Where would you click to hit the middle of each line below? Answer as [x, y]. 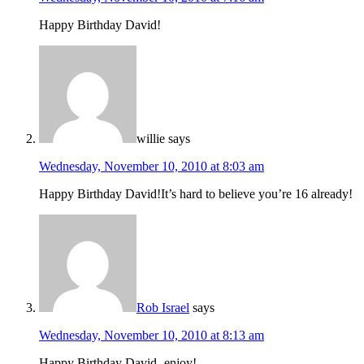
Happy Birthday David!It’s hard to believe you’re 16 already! [196, 194]
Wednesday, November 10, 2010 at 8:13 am [152, 336]
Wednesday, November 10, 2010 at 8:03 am [152, 167]
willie [151, 139]
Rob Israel [163, 308]
